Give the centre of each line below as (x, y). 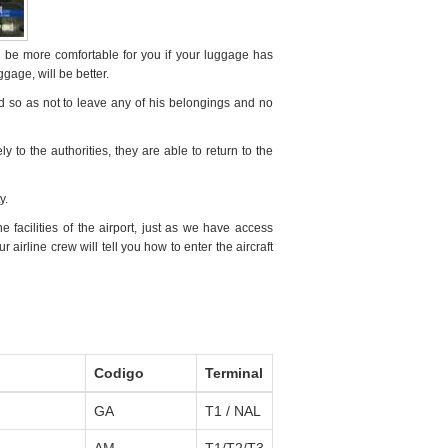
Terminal (234, 373)
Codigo (119, 373)
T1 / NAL (233, 411)
